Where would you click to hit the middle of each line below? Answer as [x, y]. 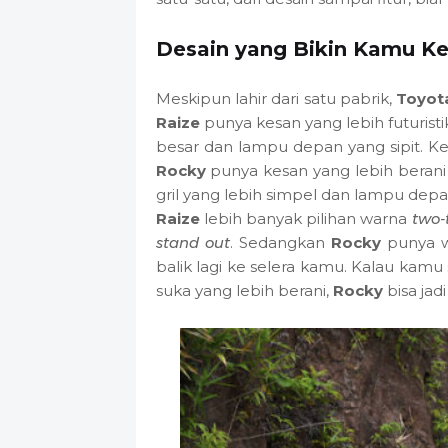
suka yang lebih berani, [244, 291]
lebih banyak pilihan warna [305, 219]
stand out [192, 243]
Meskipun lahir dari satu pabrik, [276, 99]
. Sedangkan [280, 243]
